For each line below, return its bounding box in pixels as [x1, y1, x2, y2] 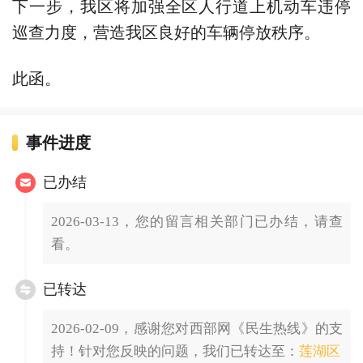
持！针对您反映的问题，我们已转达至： [51, 344, 299, 359]
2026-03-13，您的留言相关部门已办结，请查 [51, 214, 343, 229]
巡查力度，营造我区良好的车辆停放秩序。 [12, 19, 320, 43]
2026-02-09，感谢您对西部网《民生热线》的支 [51, 321, 343, 336]
